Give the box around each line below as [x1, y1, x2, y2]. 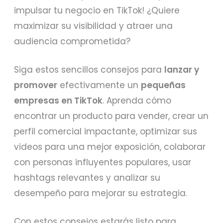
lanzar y [164, 63, 200, 76]
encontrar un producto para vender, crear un [14, 110, 209, 122]
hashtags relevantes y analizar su [14, 171, 161, 184]
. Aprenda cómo [103, 94, 172, 107]
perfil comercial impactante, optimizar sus [14, 125, 198, 137]
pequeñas [141, 79, 186, 91]
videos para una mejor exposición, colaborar [14, 140, 206, 153]
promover [14, 79, 58, 91]
